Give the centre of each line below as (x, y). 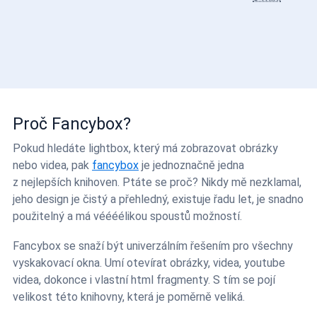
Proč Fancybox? (72, 123)
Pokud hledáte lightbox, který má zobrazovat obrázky (145, 148)
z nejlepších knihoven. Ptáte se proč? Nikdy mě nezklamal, (157, 182)
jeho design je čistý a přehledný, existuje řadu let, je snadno (158, 199)
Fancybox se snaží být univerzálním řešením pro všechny (153, 246)
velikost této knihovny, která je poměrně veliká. (129, 296)
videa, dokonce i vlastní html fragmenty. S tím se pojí (144, 279)
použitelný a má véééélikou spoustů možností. (127, 216)
